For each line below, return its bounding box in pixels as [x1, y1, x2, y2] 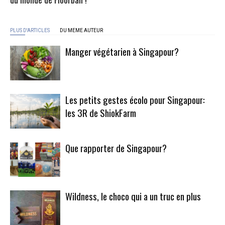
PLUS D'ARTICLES [10, 27, 50, 33]
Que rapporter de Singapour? [65, 140, 167, 155]
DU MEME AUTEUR [60, 27, 103, 33]
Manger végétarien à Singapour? [65, 44, 179, 58]
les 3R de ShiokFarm [65, 105, 136, 120]
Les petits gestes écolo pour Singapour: [65, 92, 205, 106]
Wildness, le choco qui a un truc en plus [65, 188, 201, 203]
